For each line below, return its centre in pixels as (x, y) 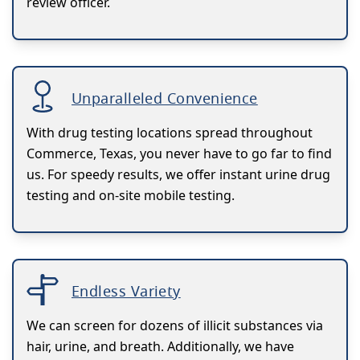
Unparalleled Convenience (165, 98)
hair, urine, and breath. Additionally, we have (160, 346)
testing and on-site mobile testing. (131, 195)
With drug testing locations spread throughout (170, 132)
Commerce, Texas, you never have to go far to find (179, 153)
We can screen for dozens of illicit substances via (175, 325)
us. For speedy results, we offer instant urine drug (178, 174)
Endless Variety (126, 290)
